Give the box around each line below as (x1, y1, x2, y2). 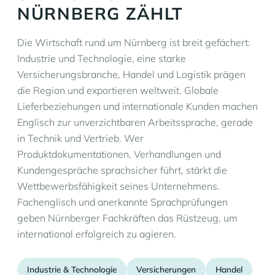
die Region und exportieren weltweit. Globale (17, 84, 219, 96)
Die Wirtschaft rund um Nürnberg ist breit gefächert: (17, 36, 250, 48)
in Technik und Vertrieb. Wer (17, 132, 144, 144)
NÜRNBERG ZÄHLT (17, 3, 184, 24)
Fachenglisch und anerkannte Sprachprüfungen (17, 196, 228, 208)
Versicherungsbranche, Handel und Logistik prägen (17, 68, 246, 80)
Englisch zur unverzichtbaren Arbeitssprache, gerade (17, 116, 253, 128)
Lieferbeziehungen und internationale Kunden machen (17, 100, 258, 112)
